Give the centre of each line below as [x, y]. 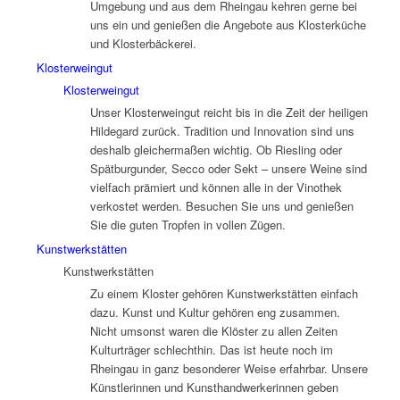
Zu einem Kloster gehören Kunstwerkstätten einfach [224, 293]
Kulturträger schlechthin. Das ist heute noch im [211, 349]
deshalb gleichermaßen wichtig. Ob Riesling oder [216, 149]
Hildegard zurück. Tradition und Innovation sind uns [222, 130]
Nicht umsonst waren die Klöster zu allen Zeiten [213, 330]
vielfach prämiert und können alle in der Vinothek [216, 187]
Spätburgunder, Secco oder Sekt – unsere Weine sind [228, 168]
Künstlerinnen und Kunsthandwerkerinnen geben [214, 387]
